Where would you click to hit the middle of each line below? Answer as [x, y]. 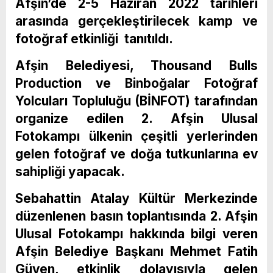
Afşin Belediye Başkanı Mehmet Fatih [136, 252]
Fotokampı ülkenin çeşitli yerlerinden [136, 136]
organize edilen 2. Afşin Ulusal [136, 119]
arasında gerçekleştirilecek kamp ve [136, 21]
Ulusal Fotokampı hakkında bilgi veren [136, 234]
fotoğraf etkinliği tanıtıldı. [94, 39]
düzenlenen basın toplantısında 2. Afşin [136, 216]
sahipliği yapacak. [70, 172]
